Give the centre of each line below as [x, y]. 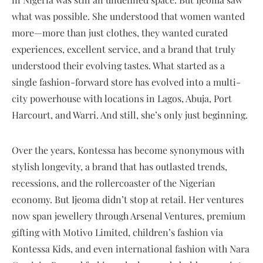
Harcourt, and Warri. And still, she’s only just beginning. [130, 114]
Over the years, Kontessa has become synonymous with [128, 150]
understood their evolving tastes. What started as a [118, 65]
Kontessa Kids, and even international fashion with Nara [131, 248]
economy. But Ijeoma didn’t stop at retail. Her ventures [128, 199]
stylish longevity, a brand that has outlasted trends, [119, 166]
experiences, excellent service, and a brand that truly [124, 49]
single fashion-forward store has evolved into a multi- [126, 82]
